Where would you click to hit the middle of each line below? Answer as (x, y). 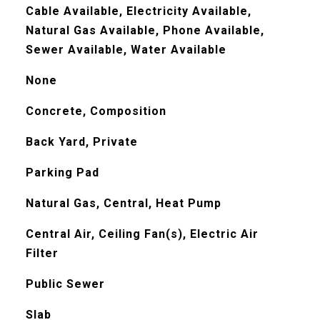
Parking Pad (62, 172)
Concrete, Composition (96, 111)
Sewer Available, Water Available (126, 50)
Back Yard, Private (81, 142)
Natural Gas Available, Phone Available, (145, 30)
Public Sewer (65, 284)
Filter (42, 253)
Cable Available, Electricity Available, (138, 11)
